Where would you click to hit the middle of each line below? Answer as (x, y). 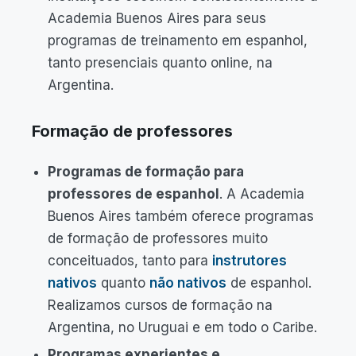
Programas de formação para (146, 172)
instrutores (250, 261)
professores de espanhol (133, 194)
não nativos (188, 283)
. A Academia (262, 194)
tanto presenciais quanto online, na (160, 63)
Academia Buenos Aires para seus (157, 18)
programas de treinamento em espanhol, (178, 41)
